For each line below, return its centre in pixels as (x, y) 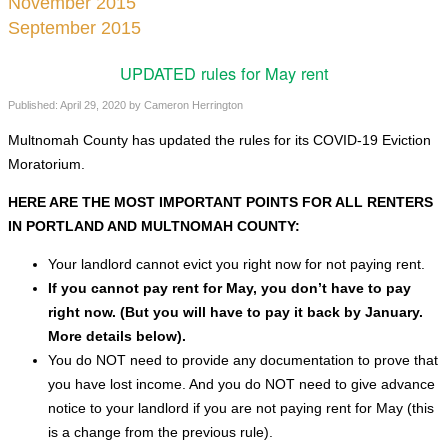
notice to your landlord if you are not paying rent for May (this (241, 407)
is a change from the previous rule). (160, 431)
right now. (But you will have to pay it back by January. (235, 311)
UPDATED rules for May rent (224, 73)
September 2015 (74, 28)
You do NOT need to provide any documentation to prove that (243, 359)
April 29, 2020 (93, 104)
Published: (34, 104)
